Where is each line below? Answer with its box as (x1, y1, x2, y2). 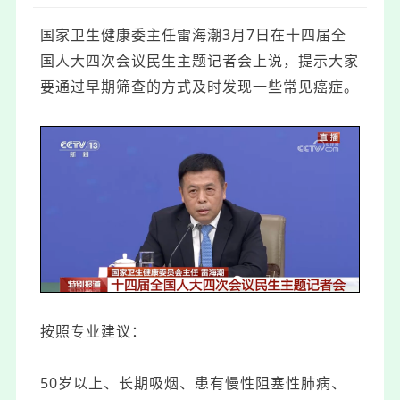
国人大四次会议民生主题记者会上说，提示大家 (40, 51, 360, 71)
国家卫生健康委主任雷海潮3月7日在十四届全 (40, 25, 347, 45)
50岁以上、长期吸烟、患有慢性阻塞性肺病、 (40, 372, 347, 393)
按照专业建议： (40, 321, 147, 341)
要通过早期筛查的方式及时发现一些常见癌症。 (40, 77, 360, 96)
